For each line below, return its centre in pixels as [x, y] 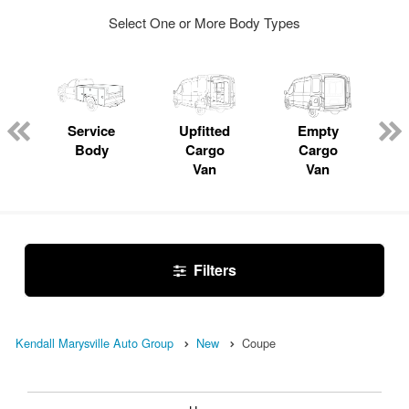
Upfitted [204, 130]
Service [91, 130]
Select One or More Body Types [204, 22]
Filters [215, 269]
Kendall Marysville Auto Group [94, 342]
